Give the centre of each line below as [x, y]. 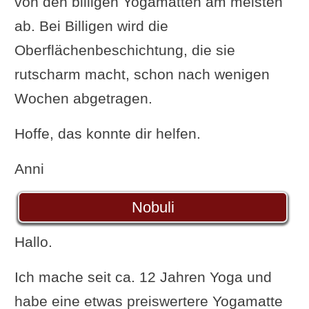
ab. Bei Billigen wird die [91, 26]
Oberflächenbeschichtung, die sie [124, 50]
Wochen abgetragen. [83, 98]
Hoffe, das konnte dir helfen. [107, 133]
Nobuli [153, 207]
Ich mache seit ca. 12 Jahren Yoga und [143, 277]
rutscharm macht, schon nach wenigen [142, 74]
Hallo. [33, 241]
